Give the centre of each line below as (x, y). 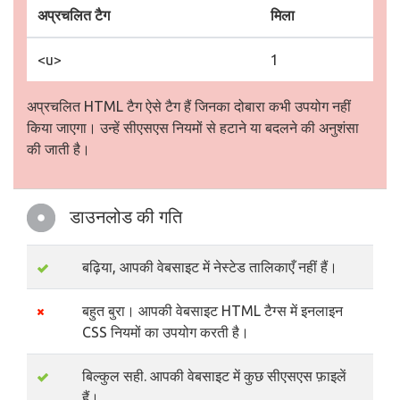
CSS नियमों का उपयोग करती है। (166, 332)
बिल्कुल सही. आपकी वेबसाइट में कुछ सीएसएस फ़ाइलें (214, 376)
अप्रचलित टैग (74, 15)
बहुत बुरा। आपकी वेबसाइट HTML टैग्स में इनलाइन (212, 311)
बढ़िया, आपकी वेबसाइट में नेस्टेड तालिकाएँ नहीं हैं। (210, 267)
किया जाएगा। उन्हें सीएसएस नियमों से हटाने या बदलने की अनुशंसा (193, 128)
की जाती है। (58, 149)
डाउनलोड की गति (126, 217)
